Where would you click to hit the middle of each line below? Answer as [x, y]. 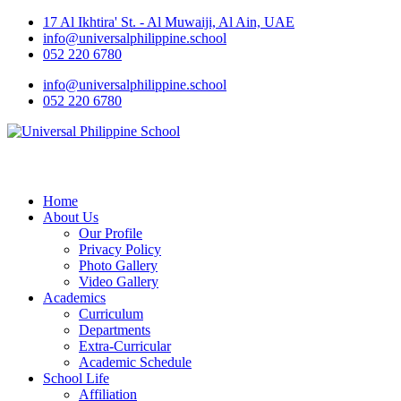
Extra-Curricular [125, 346]
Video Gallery [119, 282]
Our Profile [111, 233]
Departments [115, 330]
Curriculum [111, 314]
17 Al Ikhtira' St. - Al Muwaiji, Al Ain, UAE [169, 22]
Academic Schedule [135, 362]
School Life [76, 378]
